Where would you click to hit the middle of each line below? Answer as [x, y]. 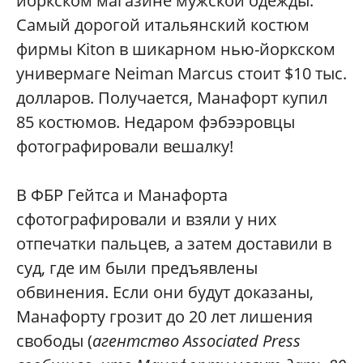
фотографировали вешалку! [125, 146]
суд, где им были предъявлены [137, 267]
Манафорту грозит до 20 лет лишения [164, 316]
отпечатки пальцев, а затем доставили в [174, 243]
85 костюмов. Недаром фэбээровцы [156, 122]
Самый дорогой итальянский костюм [163, 24]
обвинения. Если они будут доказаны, [165, 292]
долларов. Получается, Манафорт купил [172, 97]
